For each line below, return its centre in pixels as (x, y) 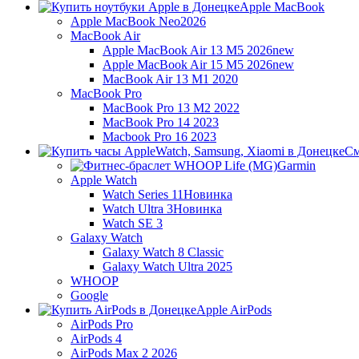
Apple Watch (104, 180)
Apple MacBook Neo (125, 21)
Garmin (296, 165)
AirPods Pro (102, 324)
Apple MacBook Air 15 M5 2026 (188, 65)
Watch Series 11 (143, 194)
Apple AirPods (234, 310)
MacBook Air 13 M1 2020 (170, 79)
